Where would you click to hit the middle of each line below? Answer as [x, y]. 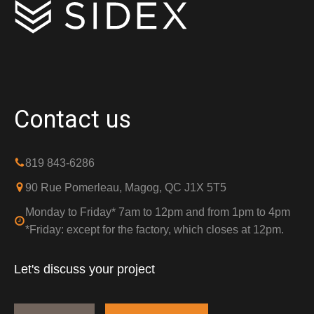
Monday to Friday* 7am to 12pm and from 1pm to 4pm [158, 212]
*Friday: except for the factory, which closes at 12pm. [155, 229]
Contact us [73, 120]
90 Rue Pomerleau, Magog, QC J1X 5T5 [126, 187]
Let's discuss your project [84, 269]
